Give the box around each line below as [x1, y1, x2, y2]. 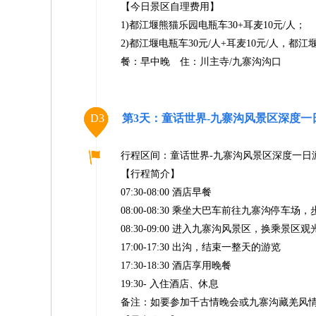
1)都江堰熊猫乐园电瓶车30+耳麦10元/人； [121, 20, 305, 30]
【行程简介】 [121, 169, 180, 179]
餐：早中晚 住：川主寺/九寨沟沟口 [121, 56, 281, 67]
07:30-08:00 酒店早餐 [121, 187, 212, 197]
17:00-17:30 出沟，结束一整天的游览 [121, 242, 281, 253]
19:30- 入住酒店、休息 [121, 279, 219, 289]
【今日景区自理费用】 [121, 1, 219, 12]
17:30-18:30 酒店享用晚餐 [121, 260, 231, 271]
